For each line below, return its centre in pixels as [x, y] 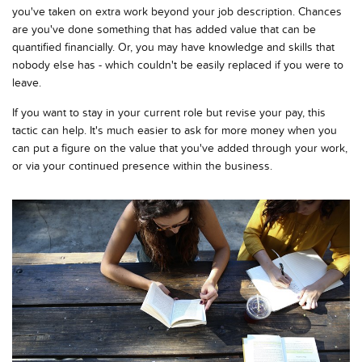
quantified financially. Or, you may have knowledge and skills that [173, 47]
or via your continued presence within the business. [142, 166]
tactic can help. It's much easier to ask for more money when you [175, 130]
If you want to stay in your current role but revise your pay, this [169, 112]
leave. [27, 82]
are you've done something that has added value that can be [164, 29]
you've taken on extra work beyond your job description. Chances [177, 11]
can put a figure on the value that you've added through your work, [180, 148]
